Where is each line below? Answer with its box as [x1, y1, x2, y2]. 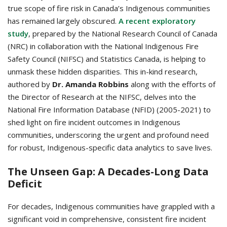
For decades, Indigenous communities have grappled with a [8, 201, 215, 211]
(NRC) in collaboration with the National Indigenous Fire [8, 41, 199, 52]
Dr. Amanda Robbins [52, 79, 129, 90]
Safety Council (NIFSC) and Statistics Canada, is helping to [8, 54, 206, 64]
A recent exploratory [119, 16, 196, 26]
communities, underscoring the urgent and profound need [8, 130, 209, 140]
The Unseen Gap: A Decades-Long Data [8, 164, 209, 178]
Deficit [8, 176, 42, 191]
